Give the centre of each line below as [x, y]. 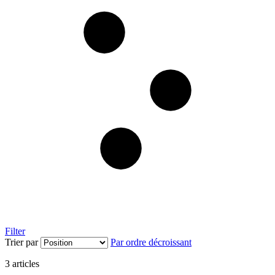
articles [25, 264]
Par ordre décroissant [151, 242]
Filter [15, 231]
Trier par [21, 242]
